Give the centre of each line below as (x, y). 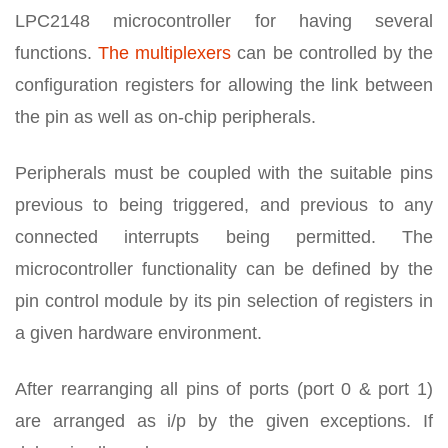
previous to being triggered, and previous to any (224, 204)
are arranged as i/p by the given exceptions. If (224, 420)
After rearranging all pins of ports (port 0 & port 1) (224, 388)
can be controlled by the (332, 52)
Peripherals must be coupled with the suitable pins (224, 172)
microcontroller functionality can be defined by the (224, 268)
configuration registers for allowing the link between (224, 84)
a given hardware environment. (138, 332)
